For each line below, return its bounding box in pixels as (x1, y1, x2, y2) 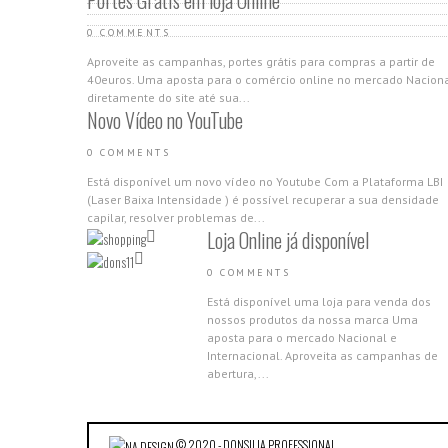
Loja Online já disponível (207, 225, 369, 255)
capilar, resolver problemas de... (87, 210, 265, 225)
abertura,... (207, 366, 269, 381)
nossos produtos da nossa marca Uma (207, 312, 418, 327)
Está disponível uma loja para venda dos (207, 294, 431, 309)
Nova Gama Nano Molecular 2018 (207, 381, 437, 411)
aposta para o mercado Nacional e (207, 330, 397, 345)
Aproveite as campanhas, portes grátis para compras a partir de (87, 54, 435, 69)
